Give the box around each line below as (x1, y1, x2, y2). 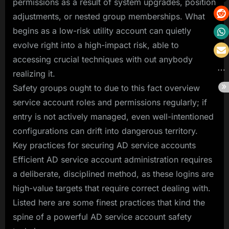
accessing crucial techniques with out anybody (13, 54, 193, 64)
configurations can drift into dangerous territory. (13, 125, 198, 136)
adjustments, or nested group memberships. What (13, 11, 205, 21)
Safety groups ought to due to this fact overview (13, 82, 200, 93)
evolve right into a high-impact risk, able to (13, 39, 179, 50)
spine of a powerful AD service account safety (13, 211, 192, 222)
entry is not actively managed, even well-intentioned (13, 111, 214, 122)
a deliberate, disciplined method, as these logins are (13, 168, 214, 179)
